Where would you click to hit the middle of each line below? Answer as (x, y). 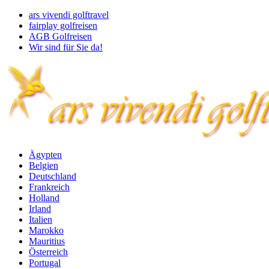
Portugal (45, 263)
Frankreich (49, 187)
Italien (41, 219)
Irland (40, 209)
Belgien (44, 165)
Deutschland (53, 176)
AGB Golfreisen (60, 36)
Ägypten (45, 155)
